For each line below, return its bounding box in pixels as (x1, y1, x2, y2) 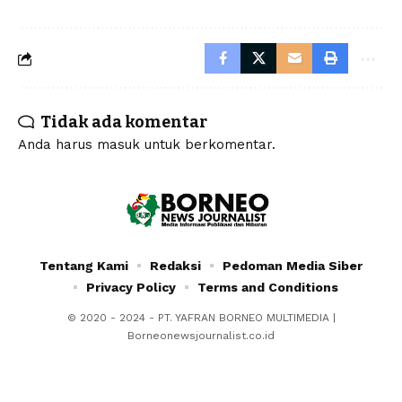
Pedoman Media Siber (223, 258, 363, 274)
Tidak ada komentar (40, 112, 207, 133)
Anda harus (18, 136, 97, 153)
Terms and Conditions (197, 280, 338, 295)
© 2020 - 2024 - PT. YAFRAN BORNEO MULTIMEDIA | (66, 311, 336, 325)
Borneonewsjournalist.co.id (127, 329, 275, 343)
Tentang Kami (39, 258, 128, 274)
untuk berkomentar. (140, 136, 275, 153)
